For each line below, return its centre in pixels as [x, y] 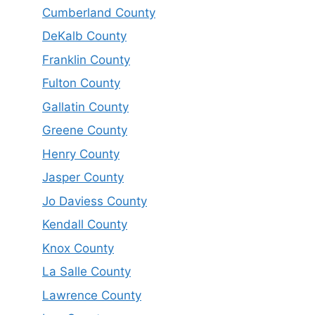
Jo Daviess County [95, 201]
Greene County [85, 130]
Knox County [78, 248]
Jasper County [83, 178]
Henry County [81, 154]
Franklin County [86, 59]
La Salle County [86, 272]
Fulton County [81, 83]
